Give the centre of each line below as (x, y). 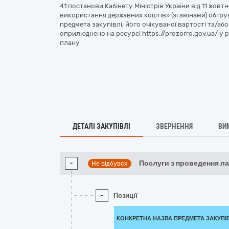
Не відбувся (110, 164)
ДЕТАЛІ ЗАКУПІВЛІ (101, 126)
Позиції (125, 196)
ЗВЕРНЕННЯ (174, 126)
